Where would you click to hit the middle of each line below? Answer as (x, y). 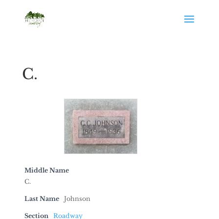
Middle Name (46, 171)
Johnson (77, 199)
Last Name (42, 199)
